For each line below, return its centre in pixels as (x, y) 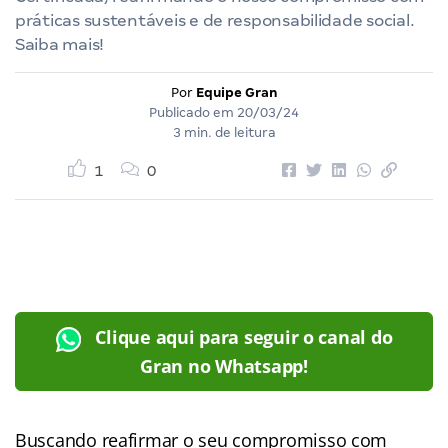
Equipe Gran (236, 92)
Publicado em (193, 112)
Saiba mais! (60, 44)
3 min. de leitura (224, 132)
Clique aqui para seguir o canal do (244, 336)
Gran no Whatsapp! (224, 365)
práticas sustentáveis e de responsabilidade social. (215, 20)
